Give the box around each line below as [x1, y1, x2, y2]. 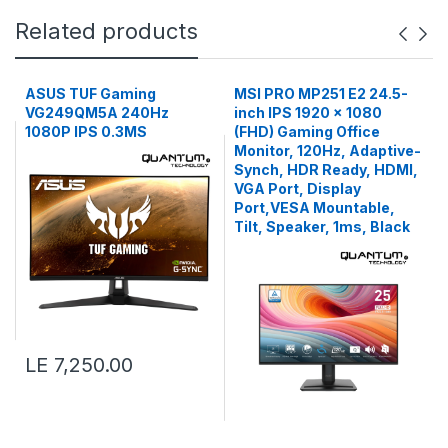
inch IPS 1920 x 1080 [234, 103, 382, 121]
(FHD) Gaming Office [234, 122, 380, 140]
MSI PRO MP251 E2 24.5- [234, 84, 408, 102]
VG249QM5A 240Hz [25, 103, 169, 121]
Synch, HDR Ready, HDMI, [234, 160, 418, 178]
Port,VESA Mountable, [234, 198, 395, 216]
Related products [15, 17, 198, 44]
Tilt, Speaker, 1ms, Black [234, 217, 410, 235]
